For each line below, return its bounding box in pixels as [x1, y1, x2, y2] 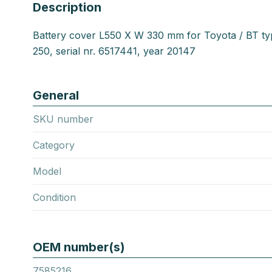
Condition [33, 191, 76, 203]
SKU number [33, 112, 93, 125]
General [33, 87, 79, 103]
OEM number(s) [33, 239, 125, 254]
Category [33, 138, 75, 151]
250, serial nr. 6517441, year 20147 [33, 44, 195, 57]
